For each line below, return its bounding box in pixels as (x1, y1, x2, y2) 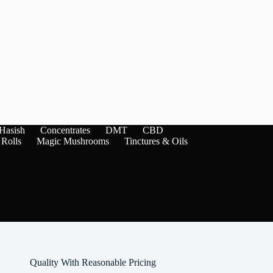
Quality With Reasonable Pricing (29, 257, 156, 268)
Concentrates (40, 124, 90, 135)
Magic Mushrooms (36, 135, 109, 146)
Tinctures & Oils (124, 135, 188, 146)
